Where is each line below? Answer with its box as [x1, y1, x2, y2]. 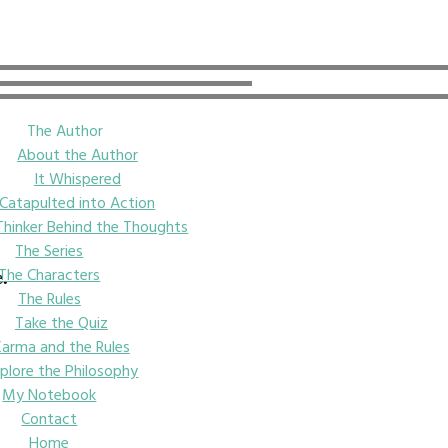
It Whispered [33, 166, 121, 190]
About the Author [16, 142, 138, 166]
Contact [21, 406, 78, 430]
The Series [15, 238, 84, 262]
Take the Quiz [14, 310, 108, 334]
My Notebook [2, 382, 97, 406]
